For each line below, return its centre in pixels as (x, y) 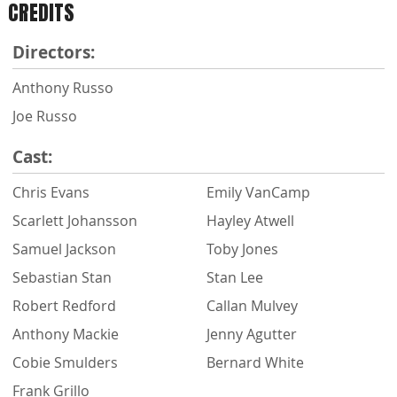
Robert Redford (64, 305)
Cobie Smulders (65, 362)
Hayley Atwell (250, 220)
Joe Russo (45, 116)
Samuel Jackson (64, 249)
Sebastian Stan (62, 277)
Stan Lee (235, 277)
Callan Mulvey (252, 305)
